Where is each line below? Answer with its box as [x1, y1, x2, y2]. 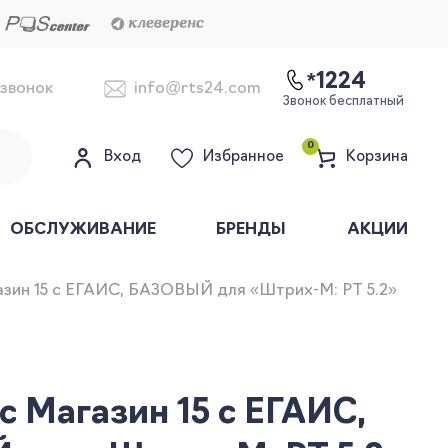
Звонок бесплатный [283, 95, 404, 108]
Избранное [203, 149, 284, 165]
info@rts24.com [133, 80, 261, 97]
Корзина [346, 149, 408, 165]
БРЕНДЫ [216, 222, 287, 238]
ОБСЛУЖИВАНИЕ [9, 222, 156, 238]
